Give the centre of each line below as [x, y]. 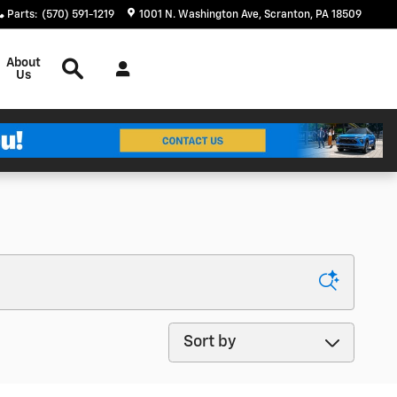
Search [93, 35]
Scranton [287, 15]
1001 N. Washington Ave [199, 15]
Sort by [194, 333]
